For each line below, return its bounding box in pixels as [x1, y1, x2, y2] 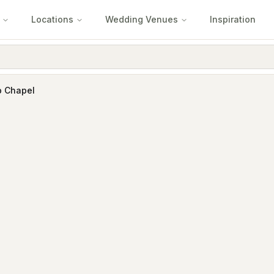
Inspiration [210, 14, 256, 24]
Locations [31, 14, 73, 24]
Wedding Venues [105, 14, 178, 24]
